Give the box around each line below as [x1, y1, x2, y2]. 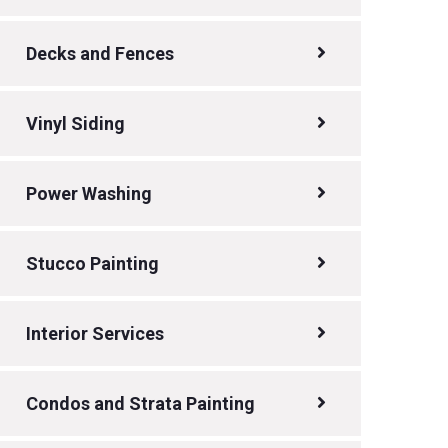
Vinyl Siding [26, 112, 125, 134]
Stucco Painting [26, 252, 159, 274]
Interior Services [26, 322, 164, 344]
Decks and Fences [26, 42, 174, 64]
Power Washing [26, 182, 152, 204]
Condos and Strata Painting [26, 392, 255, 414]
